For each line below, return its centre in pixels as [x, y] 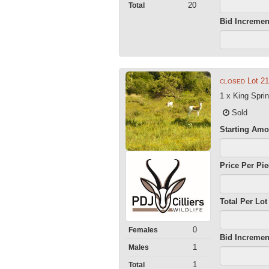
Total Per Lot [244, 201]
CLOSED [233, 81]
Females [143, 230]
